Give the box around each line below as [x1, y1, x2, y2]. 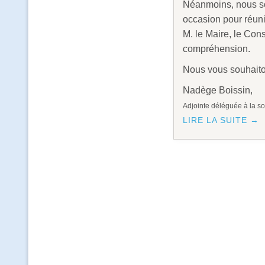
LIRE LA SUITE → [182, 115, 259, 125]
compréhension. [182, 44, 250, 54]
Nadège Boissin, [182, 85, 253, 96]
